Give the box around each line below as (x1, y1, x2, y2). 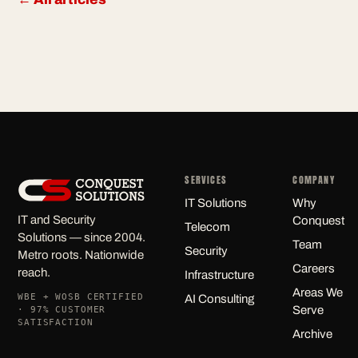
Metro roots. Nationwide (18, 249, 144, 262)
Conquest (292, 214, 345, 228)
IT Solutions (185, 197, 248, 210)
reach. (18, 266, 50, 280)
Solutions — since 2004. (18, 231, 145, 245)
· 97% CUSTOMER (18, 304, 106, 316)
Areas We (292, 286, 344, 300)
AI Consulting (185, 292, 255, 306)
